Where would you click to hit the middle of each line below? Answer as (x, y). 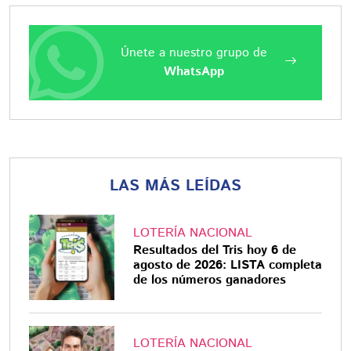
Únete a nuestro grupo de (194, 53)
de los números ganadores (209, 280)
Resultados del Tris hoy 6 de (214, 250)
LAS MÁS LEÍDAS (175, 186)
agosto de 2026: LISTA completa (227, 265)
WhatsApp (194, 72)
